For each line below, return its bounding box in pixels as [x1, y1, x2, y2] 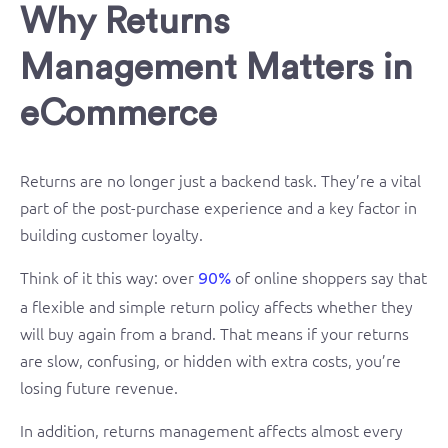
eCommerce [20, 96, 217, 132]
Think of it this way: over [20, 265, 198, 288]
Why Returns [20, 4, 230, 40]
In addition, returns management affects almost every [20, 418, 403, 441]
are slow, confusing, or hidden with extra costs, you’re [20, 348, 401, 371]
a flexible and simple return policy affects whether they [20, 294, 413, 317]
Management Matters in [20, 50, 413, 86]
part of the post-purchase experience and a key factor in [20, 195, 417, 218]
